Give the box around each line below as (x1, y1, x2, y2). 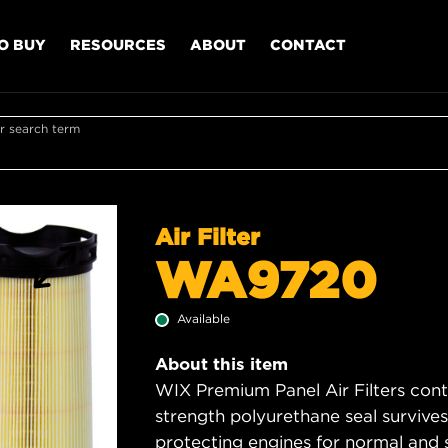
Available (177, 311, 230, 326)
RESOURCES (70, 35, 166, 53)
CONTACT (270, 35, 346, 53)
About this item (155, 354, 288, 374)
